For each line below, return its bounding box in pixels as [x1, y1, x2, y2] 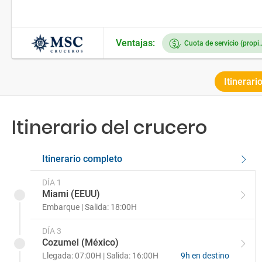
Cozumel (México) [42, 237, 119, 248]
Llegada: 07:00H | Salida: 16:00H [42, 251, 158, 260]
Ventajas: [116, 37, 155, 49]
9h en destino [181, 251, 230, 260]
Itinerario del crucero [12, 114, 207, 140]
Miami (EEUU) [42, 188, 100, 199]
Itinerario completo [42, 153, 122, 164]
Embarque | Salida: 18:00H [42, 202, 137, 212]
